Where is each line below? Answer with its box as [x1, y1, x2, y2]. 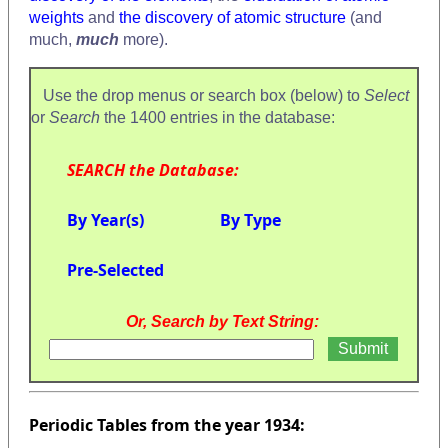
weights [29, 8, 84, 26]
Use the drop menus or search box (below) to [31, 86, 364, 104]
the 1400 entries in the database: [100, 108, 339, 126]
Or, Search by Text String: [125, 312, 319, 330]
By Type [220, 208, 281, 231]
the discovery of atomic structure [119, 8, 346, 26]
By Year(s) [67, 208, 144, 231]
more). [119, 30, 168, 48]
